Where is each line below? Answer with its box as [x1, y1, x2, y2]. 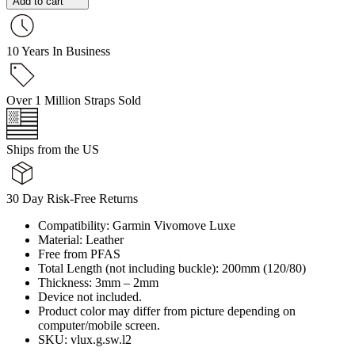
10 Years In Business [6, 44, 110, 58]
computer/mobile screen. [38, 318, 160, 332]
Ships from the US [6, 142, 99, 156]
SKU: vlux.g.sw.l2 [38, 332, 132, 346]
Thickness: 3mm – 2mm [38, 275, 158, 289]
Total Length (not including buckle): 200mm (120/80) [38, 261, 306, 275]
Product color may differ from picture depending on [38, 303, 296, 318]
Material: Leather [38, 232, 124, 246]
